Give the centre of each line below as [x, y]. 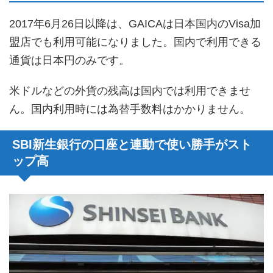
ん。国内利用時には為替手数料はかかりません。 [130, 109]
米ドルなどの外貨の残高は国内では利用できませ [130, 90]
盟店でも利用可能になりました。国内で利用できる [135, 42]
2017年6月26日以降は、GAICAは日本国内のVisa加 [135, 23]
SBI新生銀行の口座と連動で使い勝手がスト [132, 144]
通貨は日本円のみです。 [69, 60]
